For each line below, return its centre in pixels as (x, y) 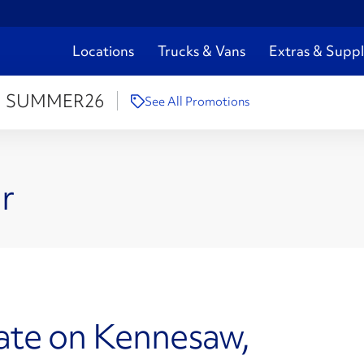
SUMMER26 (54, 102)
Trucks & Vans (201, 51)
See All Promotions (197, 102)
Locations (103, 51)
